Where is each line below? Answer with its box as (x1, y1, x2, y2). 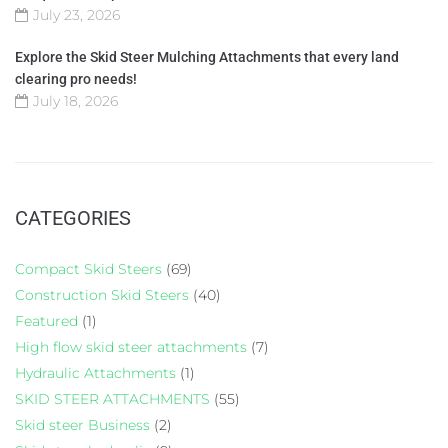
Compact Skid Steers (15, 259, 162, 278)
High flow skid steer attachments (15, 337, 247, 356)
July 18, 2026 (33, 91, 118, 110)
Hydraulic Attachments (15, 363, 176, 382)
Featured (15, 311, 78, 330)
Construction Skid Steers (15, 285, 189, 304)
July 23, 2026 (33, 5, 120, 24)
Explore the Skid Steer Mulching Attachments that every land (15, 48, 399, 65)
